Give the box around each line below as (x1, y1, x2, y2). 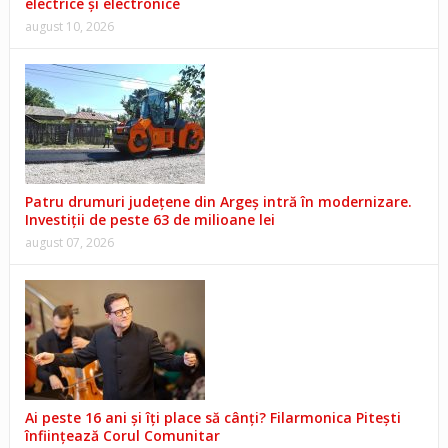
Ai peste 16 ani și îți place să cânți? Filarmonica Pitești (24, 408, 401, 428)
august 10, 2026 (24, 18, 114, 36)
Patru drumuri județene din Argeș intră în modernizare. (24, 192, 412, 212)
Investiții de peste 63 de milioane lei (24, 210, 275, 230)
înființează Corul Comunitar (24, 426, 220, 446)
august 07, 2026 (24, 234, 114, 252)
